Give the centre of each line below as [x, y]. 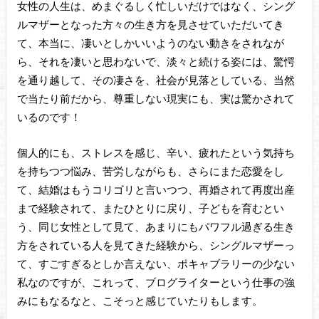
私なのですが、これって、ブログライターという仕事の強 [156, 282]
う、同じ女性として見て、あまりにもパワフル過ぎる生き [156, 227]
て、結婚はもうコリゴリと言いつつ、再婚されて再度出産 [156, 190]
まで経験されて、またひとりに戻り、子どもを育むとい [150, 208]
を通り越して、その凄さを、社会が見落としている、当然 [156, 79]
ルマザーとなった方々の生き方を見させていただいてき [150, 24]
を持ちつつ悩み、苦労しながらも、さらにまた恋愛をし [150, 171]
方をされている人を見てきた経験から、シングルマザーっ [156, 245]
